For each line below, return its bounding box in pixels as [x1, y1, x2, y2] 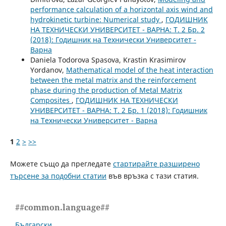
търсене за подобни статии [10, 171, 106, 181]
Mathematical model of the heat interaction [66, 65, 213, 75]
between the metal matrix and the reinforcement [30, 75, 196, 85]
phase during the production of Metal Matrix [30, 85, 182, 95]
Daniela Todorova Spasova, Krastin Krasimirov [30, 55, 186, 65]
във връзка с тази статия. [106, 171, 199, 181]
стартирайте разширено [112, 159, 200, 169]
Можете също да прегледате [10, 159, 113, 169]
